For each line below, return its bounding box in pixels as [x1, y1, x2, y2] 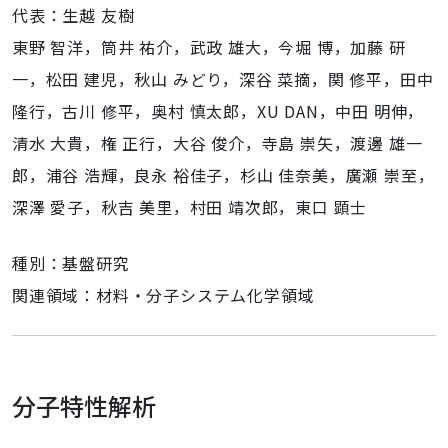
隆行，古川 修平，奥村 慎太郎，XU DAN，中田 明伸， [12, 99, 425, 123]
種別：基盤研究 [12, 251, 130, 275]
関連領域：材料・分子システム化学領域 [12, 283, 315, 307]
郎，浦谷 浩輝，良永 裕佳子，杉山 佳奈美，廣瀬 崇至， [12, 163, 435, 187]
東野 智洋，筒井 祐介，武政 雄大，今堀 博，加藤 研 [12, 35, 406, 59]
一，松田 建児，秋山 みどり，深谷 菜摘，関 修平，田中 [12, 67, 434, 91]
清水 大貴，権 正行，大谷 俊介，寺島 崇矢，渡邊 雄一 [12, 131, 423, 155]
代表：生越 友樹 [12, 3, 135, 27]
